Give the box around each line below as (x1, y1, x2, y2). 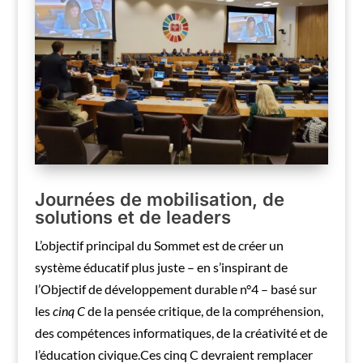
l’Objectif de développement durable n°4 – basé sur (34, 281, 317, 297)
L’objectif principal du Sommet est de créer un (34, 237, 284, 254)
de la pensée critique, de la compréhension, (84, 303, 323, 319)
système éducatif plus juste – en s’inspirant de (34, 259, 288, 275)
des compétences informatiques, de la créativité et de (34, 325, 327, 341)
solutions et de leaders (34, 207, 231, 228)
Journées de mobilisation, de (34, 189, 284, 211)
